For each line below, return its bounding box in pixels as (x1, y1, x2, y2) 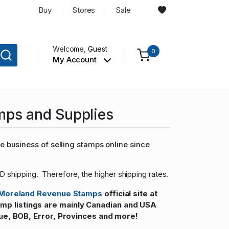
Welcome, (52, 44, 88, 54)
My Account (52, 55, 99, 65)
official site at (102, 189, 157, 199)
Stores (72, 5, 96, 15)
